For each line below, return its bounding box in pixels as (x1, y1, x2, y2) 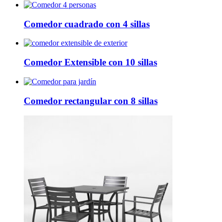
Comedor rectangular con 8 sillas (24, 95, 158, 106)
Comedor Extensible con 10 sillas (24, 57, 157, 68)
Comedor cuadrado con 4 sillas (24, 18, 150, 29)
